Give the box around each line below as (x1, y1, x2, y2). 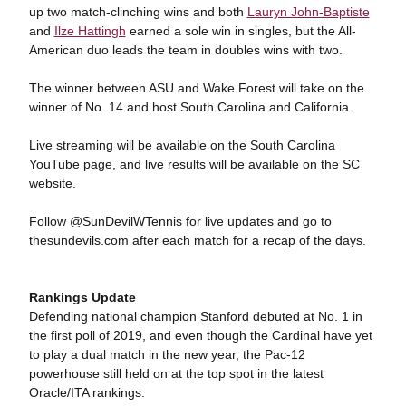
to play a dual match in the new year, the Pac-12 (28, 347, 305, 362)
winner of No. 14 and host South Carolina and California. (28, 100, 353, 114)
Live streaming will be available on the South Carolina (28, 138, 335, 152)
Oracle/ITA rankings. (28, 385, 145, 400)
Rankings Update (28, 290, 136, 304)
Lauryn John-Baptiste (246, 5, 370, 19)
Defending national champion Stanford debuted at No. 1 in (28, 309, 362, 324)
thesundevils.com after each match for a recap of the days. (28, 233, 366, 247)
